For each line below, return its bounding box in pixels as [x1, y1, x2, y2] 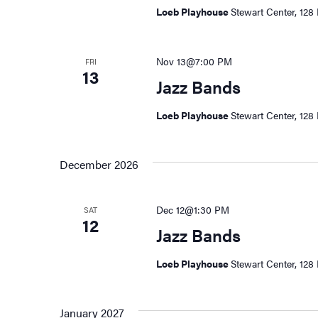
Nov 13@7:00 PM [155, 54, 232, 69]
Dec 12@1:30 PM [155, 202, 229, 217]
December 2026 [60, 156, 138, 173]
